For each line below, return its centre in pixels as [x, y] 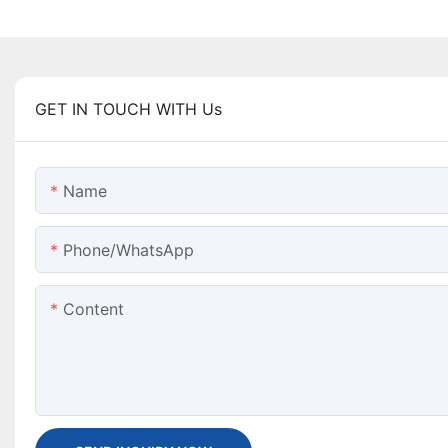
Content [93, 309]
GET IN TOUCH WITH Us [128, 109]
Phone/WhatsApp [128, 250]
